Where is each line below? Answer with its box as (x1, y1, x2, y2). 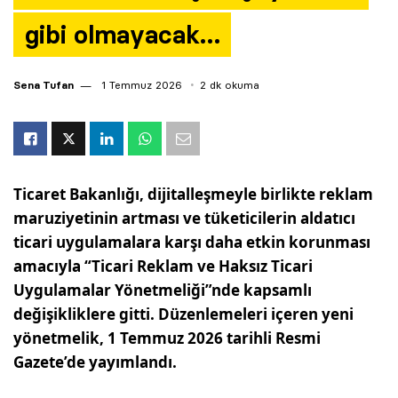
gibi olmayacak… (24, 20, 220, 50)
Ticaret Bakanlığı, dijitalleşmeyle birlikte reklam (13, 184, 374, 204)
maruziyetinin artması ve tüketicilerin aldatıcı (13, 208, 356, 228)
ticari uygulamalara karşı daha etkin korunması (13, 232, 371, 252)
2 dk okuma (200, 78, 259, 92)
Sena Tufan (13, 78, 74, 92)
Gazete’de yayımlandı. (13, 352, 178, 372)
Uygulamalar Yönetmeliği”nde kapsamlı (13, 280, 313, 300)
